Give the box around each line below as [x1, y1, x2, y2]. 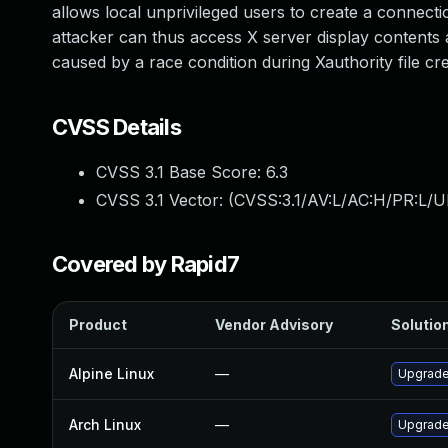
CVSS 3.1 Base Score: [96, 162, 266, 182]
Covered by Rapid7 [52, 251, 240, 277]
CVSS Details [52, 114, 181, 140]
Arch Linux [69, 416, 141, 433]
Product [69, 316, 127, 333]
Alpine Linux [69, 365, 154, 382]
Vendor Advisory [215, 316, 333, 333]
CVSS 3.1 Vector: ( [96, 190, 234, 210]
